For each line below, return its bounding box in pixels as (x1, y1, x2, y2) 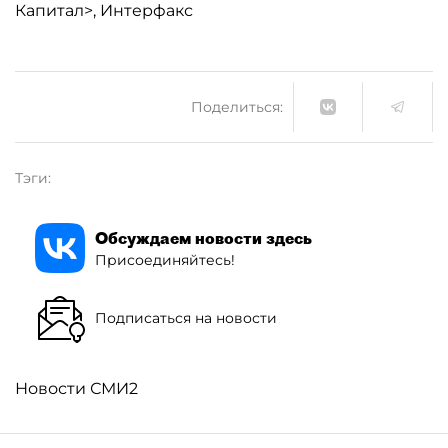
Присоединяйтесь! (95, 250, 235, 269)
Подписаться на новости (95, 308, 277, 327)
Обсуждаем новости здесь (95, 227, 312, 248)
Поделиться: (191, 97, 283, 116)
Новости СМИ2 (15, 379, 138, 398)
